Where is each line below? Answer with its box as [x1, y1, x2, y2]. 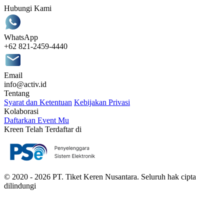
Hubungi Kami [4, 3, 51, 12]
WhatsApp [4, 32, 38, 41]
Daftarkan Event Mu [4, 115, 69, 124]
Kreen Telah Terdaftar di [4, 124, 81, 133]
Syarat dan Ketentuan [4, 97, 72, 106]
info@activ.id [4, 79, 46, 88]
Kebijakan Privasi [74, 97, 130, 106]
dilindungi [4, 181, 36, 190]
